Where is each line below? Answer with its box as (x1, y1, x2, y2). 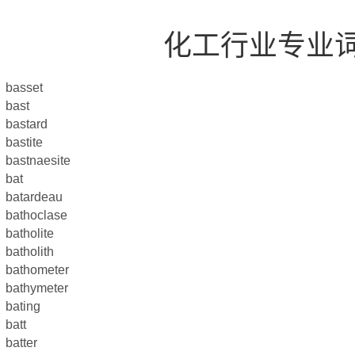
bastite (6, 136, 43, 149)
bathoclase (6, 208, 67, 222)
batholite (6, 227, 54, 240)
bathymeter (6, 281, 68, 295)
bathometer (6, 263, 69, 277)
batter (6, 336, 37, 349)
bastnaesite (6, 154, 71, 167)
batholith (6, 245, 54, 258)
